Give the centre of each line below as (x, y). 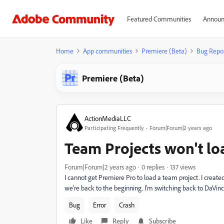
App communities (107, 51)
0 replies (153, 167)
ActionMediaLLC (108, 118)
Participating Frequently (114, 127)
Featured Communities (159, 19)
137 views (183, 167)
